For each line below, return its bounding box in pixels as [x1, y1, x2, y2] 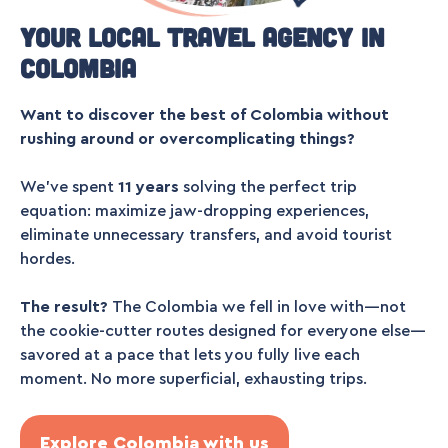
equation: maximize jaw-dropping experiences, [20, 202, 369, 219]
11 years [118, 178, 179, 195]
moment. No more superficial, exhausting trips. [20, 370, 367, 387]
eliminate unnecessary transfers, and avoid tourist [20, 226, 392, 243]
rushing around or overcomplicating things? [20, 130, 355, 147]
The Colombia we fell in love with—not [112, 298, 406, 315]
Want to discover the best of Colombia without [20, 106, 389, 123]
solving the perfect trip [179, 178, 357, 195]
